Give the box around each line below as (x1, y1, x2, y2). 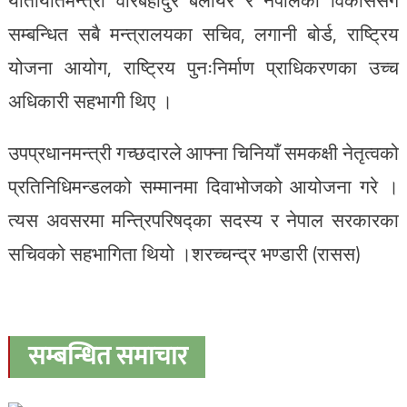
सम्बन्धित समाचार (27, 335, 187, 378)
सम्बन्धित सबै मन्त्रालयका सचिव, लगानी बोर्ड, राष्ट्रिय (7, 19, 400, 48)
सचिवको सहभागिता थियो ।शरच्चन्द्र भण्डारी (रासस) (7, 239, 361, 268)
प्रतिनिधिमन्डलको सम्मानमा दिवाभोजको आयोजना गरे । (7, 172, 400, 201)
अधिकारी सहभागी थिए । (7, 86, 173, 115)
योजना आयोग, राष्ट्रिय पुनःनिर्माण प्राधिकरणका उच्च (7, 53, 400, 82)
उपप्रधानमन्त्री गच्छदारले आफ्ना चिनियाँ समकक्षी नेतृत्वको (7, 138, 400, 167)
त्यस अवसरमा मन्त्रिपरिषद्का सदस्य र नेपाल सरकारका (7, 205, 400, 234)
